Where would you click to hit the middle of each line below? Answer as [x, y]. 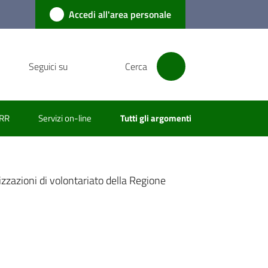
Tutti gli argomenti [156, 118]
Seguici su [48, 66]
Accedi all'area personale [120, 14]
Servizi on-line [65, 118]
